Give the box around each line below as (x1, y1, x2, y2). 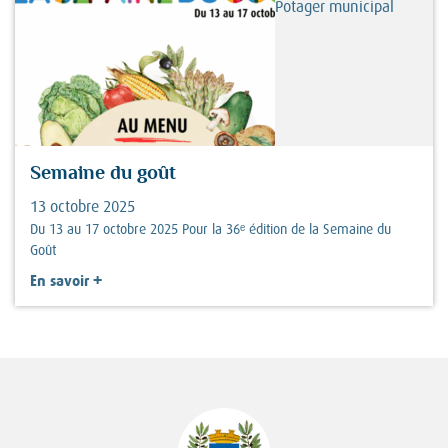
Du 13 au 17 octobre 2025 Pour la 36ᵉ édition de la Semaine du (30, 221, 391, 237)
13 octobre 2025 (30, 198, 135, 216)
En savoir (30, 272, 89, 290)
